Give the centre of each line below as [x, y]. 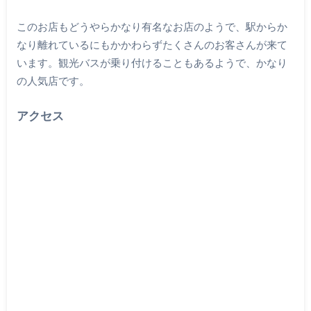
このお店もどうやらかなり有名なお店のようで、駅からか [152, 27]
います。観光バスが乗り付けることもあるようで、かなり [152, 63]
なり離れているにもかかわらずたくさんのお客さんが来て [152, 45]
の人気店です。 [53, 81]
